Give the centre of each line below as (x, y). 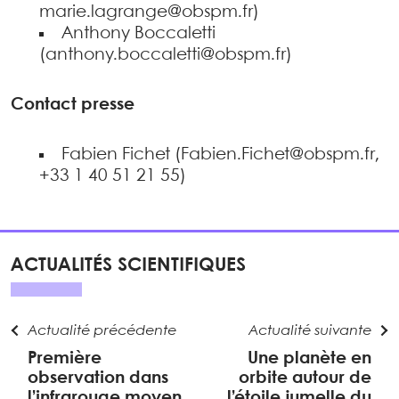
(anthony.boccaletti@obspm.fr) (166, 56)
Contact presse (73, 106)
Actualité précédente (102, 331)
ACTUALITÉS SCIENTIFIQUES (128, 266)
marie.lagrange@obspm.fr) (149, 13)
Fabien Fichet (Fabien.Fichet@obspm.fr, (221, 155)
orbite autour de (305, 379)
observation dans (98, 379)
